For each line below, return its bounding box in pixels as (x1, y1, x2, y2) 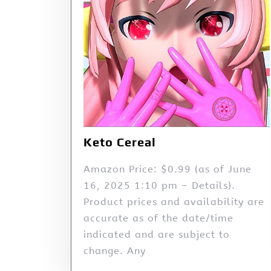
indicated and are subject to (83, 229, 230, 241)
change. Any (83, 245, 146, 257)
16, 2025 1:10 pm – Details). (83, 180, 235, 192)
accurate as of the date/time (83, 212, 233, 224)
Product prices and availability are (83, 196, 264, 208)
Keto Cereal (83, 135, 156, 149)
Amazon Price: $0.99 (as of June (83, 163, 252, 175)
